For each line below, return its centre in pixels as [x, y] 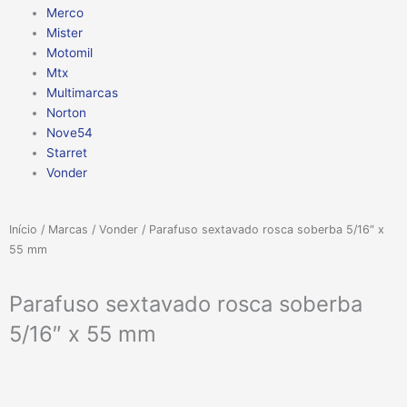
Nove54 [69, 133]
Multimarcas [82, 93]
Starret [66, 153]
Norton [66, 113]
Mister [64, 33]
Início [23, 229]
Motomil [69, 53]
